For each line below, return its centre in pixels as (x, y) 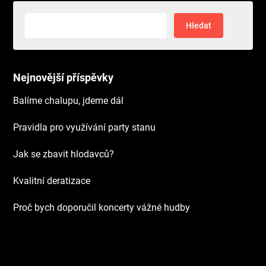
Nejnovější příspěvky (64, 77)
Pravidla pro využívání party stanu (85, 127)
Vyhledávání (51, 19)
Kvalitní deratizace (52, 180)
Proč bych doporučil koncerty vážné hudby (102, 207)
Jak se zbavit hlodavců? (64, 154)
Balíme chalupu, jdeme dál (69, 100)
